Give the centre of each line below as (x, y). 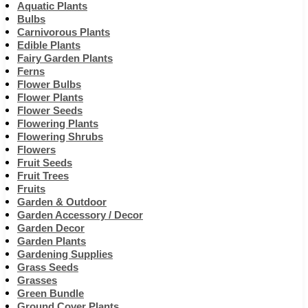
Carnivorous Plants (64, 32)
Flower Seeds (50, 110)
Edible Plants (49, 45)
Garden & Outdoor (62, 201)
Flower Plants (50, 97)
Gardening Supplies (65, 254)
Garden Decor (51, 228)
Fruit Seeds (45, 162)
